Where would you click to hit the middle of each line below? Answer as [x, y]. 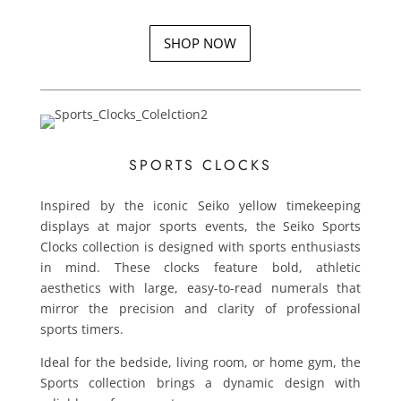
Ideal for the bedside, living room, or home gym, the [200, 362]
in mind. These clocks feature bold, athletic [200, 267]
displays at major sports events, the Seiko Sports [200, 226]
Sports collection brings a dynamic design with [200, 383]
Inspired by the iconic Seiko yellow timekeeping [200, 205]
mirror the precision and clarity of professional [200, 308]
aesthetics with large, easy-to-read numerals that [200, 288]
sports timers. [81, 329]
